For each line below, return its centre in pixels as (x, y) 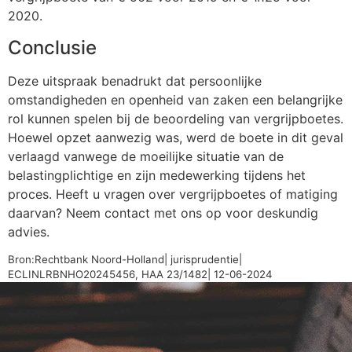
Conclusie (52, 47)
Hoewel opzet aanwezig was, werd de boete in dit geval (176, 137)
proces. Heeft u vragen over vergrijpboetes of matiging (173, 194)
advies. (29, 231)
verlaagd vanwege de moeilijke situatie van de (146, 156)
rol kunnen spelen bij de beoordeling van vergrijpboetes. (176, 118)
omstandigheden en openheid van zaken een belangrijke (175, 99)
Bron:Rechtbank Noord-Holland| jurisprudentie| (125, 259)
